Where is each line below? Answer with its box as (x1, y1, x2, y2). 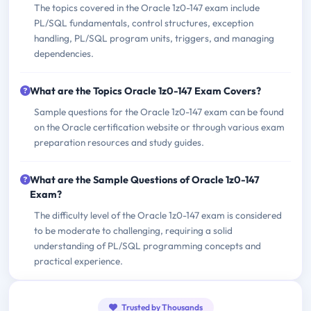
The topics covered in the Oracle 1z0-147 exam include (34, 1, 260, 15)
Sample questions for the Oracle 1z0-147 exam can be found (34, 106, 284, 119)
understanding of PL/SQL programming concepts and (34, 239, 261, 253)
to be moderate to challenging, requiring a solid (34, 224, 233, 237)
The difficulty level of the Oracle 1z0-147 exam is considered (34, 209, 282, 222)
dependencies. (34, 47, 94, 60)
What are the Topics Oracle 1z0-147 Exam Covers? (30, 85, 261, 98)
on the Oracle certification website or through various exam (34, 121, 285, 134)
